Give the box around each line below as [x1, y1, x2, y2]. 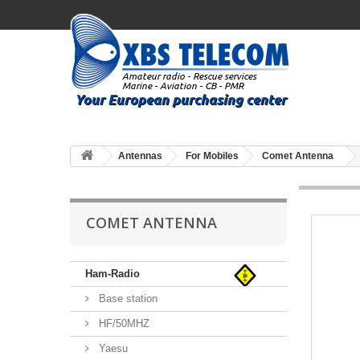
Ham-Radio [85, 268, 140, 280]
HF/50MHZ [96, 317, 149, 329]
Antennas [118, 150, 162, 162]
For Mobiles [186, 150, 239, 162]
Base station [96, 292, 157, 305]
